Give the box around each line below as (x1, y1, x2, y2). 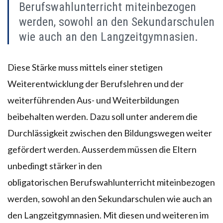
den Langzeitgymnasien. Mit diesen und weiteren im (7, 209, 209, 221)
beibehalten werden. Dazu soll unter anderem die (7, 111, 198, 122)
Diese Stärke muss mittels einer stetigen (7, 61, 163, 73)
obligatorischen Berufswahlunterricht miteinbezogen (7, 176, 215, 188)
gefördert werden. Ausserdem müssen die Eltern (7, 143, 197, 155)
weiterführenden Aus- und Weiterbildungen (7, 94, 179, 106)
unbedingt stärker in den (7, 160, 102, 171)
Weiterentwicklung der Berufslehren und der (7, 78, 184, 89)
